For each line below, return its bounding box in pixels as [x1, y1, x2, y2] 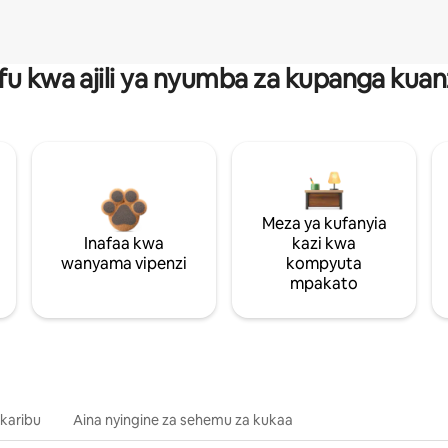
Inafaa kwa [84, 232, 164, 254]
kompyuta [286, 252, 362, 274]
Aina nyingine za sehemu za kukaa [73, 410, 293, 429]
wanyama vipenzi [61, 252, 187, 274]
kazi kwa [292, 232, 356, 254]
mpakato [290, 272, 358, 294]
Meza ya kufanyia [261, 212, 387, 234]
